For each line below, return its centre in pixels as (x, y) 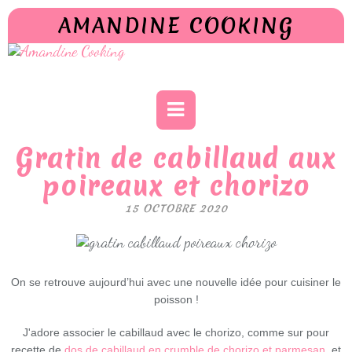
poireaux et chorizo (176, 187)
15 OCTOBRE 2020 (176, 208)
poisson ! (176, 299)
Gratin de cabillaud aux (176, 159)
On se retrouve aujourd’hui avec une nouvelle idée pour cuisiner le (176, 282)
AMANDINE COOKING (176, 26)
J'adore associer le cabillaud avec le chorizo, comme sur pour (176, 332)
